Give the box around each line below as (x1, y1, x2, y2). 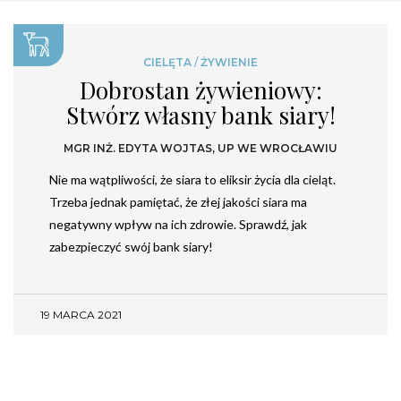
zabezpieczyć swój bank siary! (49, 239, 213, 255)
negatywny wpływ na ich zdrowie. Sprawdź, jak (49, 217, 307, 233)
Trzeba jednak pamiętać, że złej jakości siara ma (49, 194, 307, 210)
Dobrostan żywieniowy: (79, 74, 322, 106)
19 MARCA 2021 (40, 308, 122, 322)
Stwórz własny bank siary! (65, 99, 336, 131)
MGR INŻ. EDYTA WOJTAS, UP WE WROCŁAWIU (64, 141, 337, 155)
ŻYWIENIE (200, 55, 258, 69)
